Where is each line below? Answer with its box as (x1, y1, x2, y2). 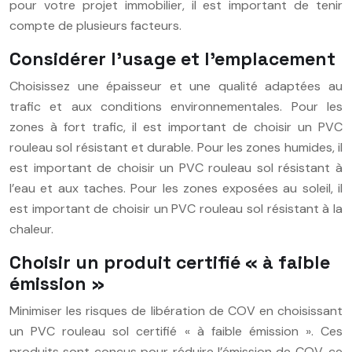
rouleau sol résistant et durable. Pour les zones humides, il (9, 138, 343, 156)
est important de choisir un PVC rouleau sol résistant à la (9, 200, 343, 217)
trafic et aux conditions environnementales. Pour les (9, 97, 343, 115)
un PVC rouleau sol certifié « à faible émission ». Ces (9, 322, 343, 339)
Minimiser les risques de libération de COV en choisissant (9, 302, 343, 319)
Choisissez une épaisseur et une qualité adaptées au (9, 77, 343, 94)
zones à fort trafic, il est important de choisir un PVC (9, 118, 343, 135)
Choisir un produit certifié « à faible (9, 250, 330, 274)
